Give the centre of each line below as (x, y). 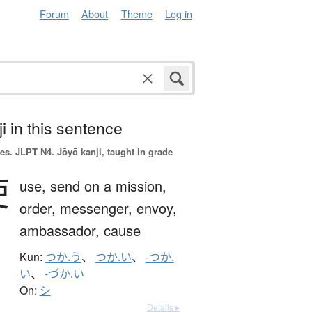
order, (39, 208)
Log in (179, 14)
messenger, (98, 208)
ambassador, (61, 231)
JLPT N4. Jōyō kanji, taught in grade (92, 152)
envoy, (156, 208)
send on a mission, (108, 186)
